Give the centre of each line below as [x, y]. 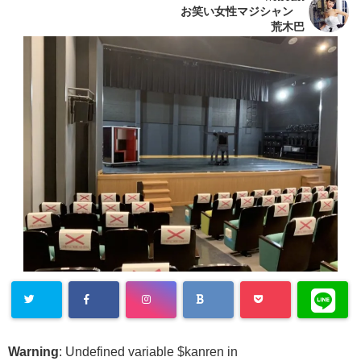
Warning [33, 352]
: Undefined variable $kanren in [148, 352]
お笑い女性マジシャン [243, 12]
